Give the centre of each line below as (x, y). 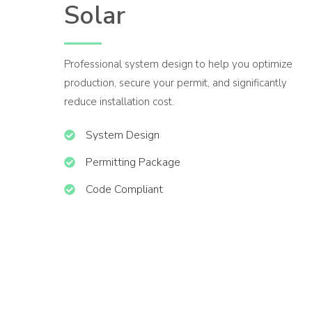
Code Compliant (124, 189)
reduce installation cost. (119, 101)
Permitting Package (133, 162)
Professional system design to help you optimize (178, 64)
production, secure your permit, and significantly (175, 83)
